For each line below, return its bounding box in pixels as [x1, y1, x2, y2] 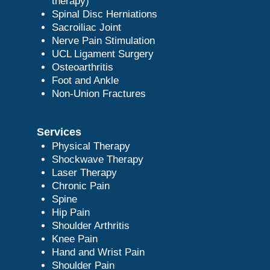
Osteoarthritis [51, 61, 113, 73]
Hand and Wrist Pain [51, 246, 145, 258]
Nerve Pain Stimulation [51, 34, 155, 46]
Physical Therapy [51, 140, 130, 152]
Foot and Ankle [51, 74, 119, 86]
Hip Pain [51, 206, 90, 218]
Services [36, 125, 81, 138]
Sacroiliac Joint [51, 21, 121, 33]
